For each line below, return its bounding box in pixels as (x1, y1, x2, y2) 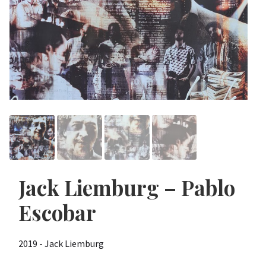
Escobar (18, 198, 97, 227)
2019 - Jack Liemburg (18, 237, 104, 249)
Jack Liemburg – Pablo (18, 173, 236, 202)
